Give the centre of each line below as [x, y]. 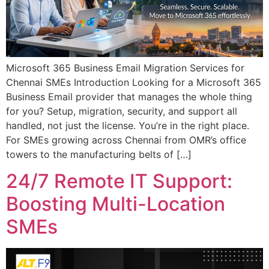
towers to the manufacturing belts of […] [99, 154]
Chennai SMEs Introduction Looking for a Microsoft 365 [134, 82]
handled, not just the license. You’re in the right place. [128, 125]
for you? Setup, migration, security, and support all [122, 111]
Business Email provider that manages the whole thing [129, 96]
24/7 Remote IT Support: [119, 181]
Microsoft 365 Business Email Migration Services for [125, 68]
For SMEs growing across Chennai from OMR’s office [126, 140]
